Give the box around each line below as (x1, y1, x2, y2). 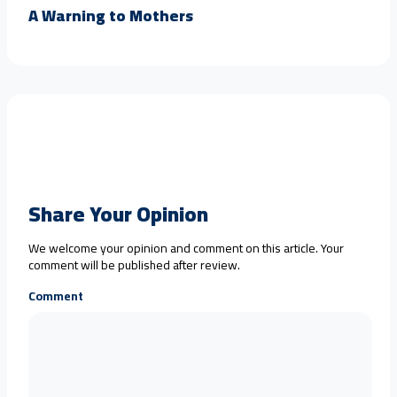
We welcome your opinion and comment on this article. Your (28, 236, 344, 260)
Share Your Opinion (28, 193, 208, 234)
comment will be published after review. (28, 253, 240, 276)
